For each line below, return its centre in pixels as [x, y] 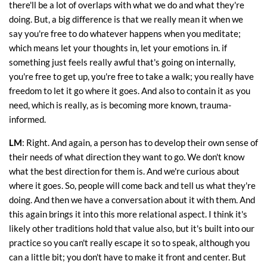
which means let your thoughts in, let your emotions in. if [118, 48]
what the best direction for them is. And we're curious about [124, 171]
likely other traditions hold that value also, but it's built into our [132, 229]
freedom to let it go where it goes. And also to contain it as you [130, 91]
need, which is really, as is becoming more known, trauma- [120, 105]
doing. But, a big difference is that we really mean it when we [126, 19]
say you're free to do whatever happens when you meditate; [125, 34]
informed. [27, 119]
